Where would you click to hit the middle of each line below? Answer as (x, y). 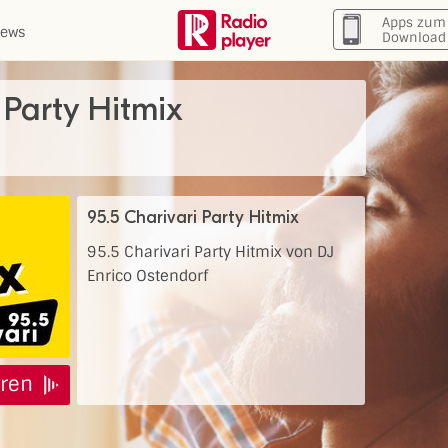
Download (414, 37)
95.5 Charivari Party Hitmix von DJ (210, 252)
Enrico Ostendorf (147, 276)
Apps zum (414, 22)
